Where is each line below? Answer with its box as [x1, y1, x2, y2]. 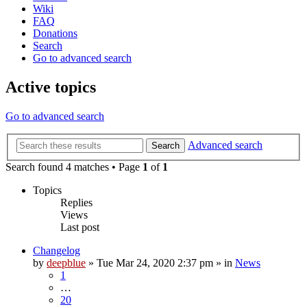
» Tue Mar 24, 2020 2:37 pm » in [86, 257, 235, 269]
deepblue [47, 257, 86, 269]
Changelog [33, 245, 80, 257]
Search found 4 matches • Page [5, 161, 143, 173]
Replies [60, 197, 93, 209]
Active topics [5, 77, 96, 96]
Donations [33, 27, 77, 39]
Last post [60, 221, 99, 234]
